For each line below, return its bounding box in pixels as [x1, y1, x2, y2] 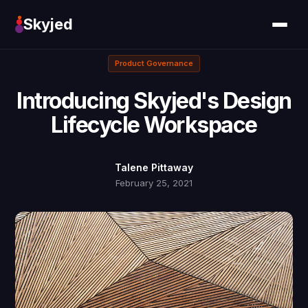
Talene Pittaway [115, 162, 193, 173]
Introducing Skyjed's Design [16, 87, 291, 114]
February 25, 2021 [115, 177, 192, 188]
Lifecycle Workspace [51, 111, 257, 138]
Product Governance [115, 58, 193, 68]
